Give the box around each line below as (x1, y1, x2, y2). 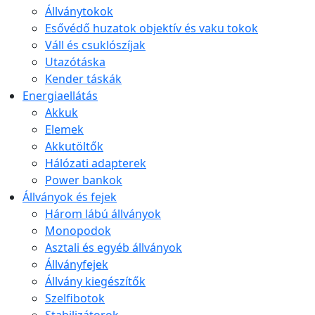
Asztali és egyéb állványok (45, 240, 182, 256)
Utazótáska (45, 54, 105, 70)
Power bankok (45, 172, 122, 188)
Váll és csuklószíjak (45, 37, 146, 53)
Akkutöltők (45, 139, 103, 155)
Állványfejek (45, 257, 108, 273)
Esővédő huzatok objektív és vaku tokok (45, 20, 258, 37)
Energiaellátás (22, 88, 98, 104)
